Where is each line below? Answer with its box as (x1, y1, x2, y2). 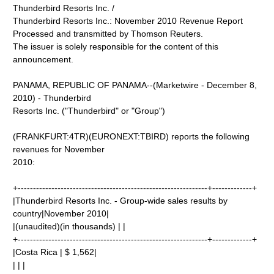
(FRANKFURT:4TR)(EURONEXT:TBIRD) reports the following (13, 131, 250, 141)
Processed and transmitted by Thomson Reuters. (13, 29, 204, 39)
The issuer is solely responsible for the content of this (13, 42, 219, 51)
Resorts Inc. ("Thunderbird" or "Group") (13, 106, 166, 116)
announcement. (13, 54, 74, 64)
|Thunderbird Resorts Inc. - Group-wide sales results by (13, 196, 228, 206)
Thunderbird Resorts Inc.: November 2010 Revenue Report (13, 16, 243, 26)
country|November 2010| (13, 209, 109, 218)
